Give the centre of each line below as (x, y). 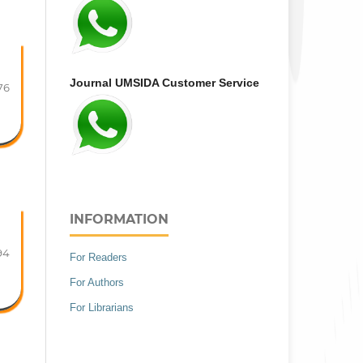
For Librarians (102, 307)
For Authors (97, 282)
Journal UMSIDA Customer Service (164, 82)
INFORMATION (119, 219)
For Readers (98, 257)
